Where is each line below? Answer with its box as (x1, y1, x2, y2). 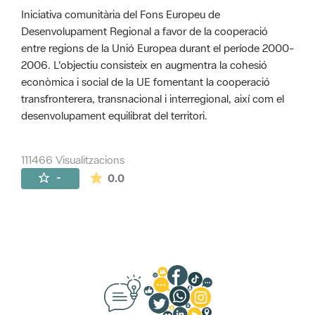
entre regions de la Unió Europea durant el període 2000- (21, 41, 294, 56)
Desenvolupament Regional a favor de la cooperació (21, 24, 268, 39)
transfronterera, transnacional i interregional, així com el (21, 91, 284, 106)
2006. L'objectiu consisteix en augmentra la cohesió (21, 58, 267, 72)
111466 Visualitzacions (21, 152, 124, 167)
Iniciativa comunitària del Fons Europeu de (21, 7, 220, 22)
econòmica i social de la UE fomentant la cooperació (21, 75, 270, 89)
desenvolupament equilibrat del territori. (21, 108, 207, 123)
